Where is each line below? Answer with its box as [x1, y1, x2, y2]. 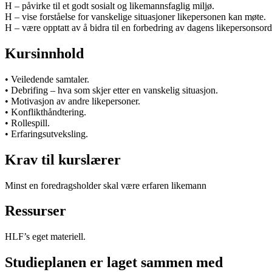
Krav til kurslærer [5, 151, 121, 168]
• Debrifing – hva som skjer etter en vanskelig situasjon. [5, 84, 218, 95]
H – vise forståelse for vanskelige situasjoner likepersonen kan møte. [5, 11, 266, 22]
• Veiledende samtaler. [5, 73, 89, 84]
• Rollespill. [5, 117, 50, 128]
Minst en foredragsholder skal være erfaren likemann [5, 180, 206, 191]
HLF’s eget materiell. [5, 231, 86, 242]
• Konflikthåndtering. [5, 106, 86, 117]
